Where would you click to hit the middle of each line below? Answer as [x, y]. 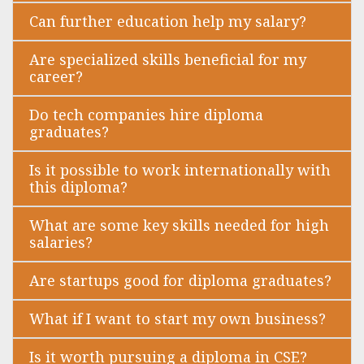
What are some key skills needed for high [179, 225]
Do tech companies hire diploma [146, 114]
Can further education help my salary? [168, 21]
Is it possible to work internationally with [180, 169]
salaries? [61, 242]
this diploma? [78, 186]
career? [56, 76]
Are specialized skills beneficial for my [168, 59]
